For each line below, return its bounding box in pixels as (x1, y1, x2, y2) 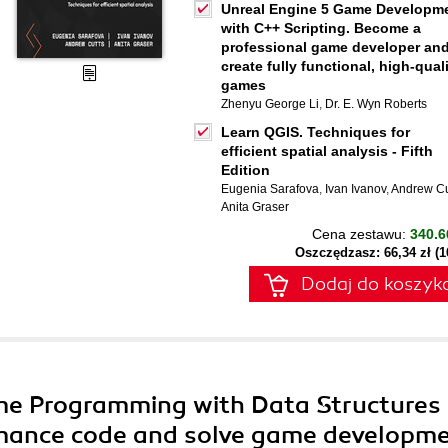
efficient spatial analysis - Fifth (221, 143, 433, 159)
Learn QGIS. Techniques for (221, 124, 410, 140)
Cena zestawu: (312, 226, 410, 242)
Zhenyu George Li (221, 97, 319, 111)
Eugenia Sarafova (221, 182, 319, 196)
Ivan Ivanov (325, 182, 386, 196)
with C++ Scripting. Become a (221, 20, 421, 36)
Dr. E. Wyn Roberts (325, 97, 427, 111)
